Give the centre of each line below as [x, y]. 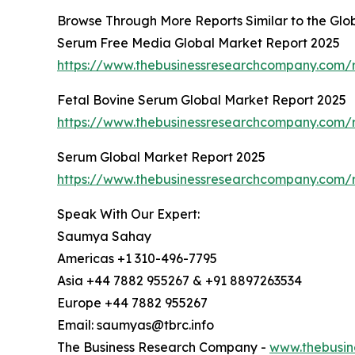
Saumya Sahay [104, 237]
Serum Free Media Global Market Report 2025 [198, 43]
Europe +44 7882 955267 [132, 303]
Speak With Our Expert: [128, 214]
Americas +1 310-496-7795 [137, 259]
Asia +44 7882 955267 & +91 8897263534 [179, 281]
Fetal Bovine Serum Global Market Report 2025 [202, 100]
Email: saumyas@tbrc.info [136, 325]
